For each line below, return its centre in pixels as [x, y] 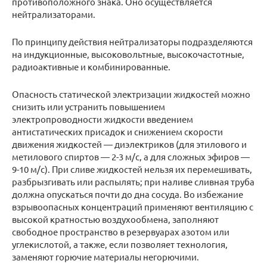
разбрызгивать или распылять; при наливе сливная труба [133, 181]
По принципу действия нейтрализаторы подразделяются [132, 41]
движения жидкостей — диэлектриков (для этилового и [129, 144]
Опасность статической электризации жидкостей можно [131, 94]
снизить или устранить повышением [89, 106]
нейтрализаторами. [54, 14]
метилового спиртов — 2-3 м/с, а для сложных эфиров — [131, 156]
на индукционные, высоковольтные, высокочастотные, [128, 54]
